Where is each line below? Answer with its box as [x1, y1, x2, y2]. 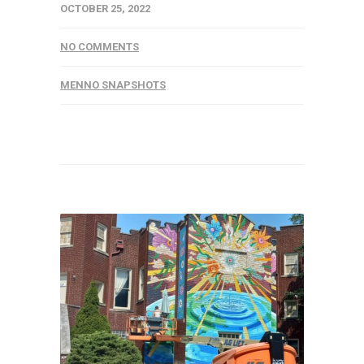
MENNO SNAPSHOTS [60, 78, 166, 91]
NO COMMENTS [60, 40, 139, 53]
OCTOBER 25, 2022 [60, 2, 150, 15]
